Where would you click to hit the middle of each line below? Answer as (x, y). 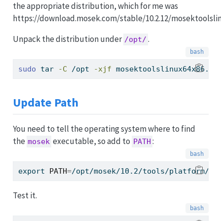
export (31, 171)
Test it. (25, 196)
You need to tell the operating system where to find (104, 129)
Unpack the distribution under (68, 39)
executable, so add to (92, 141)
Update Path (45, 103)
